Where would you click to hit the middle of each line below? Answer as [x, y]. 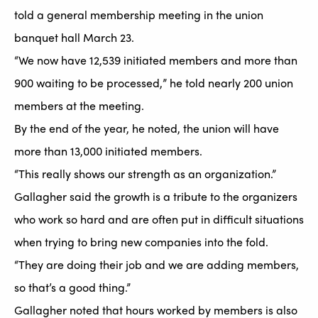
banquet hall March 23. [74, 38]
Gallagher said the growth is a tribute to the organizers [156, 197]
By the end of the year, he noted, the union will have [147, 128]
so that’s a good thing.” [72, 287]
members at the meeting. [79, 106]
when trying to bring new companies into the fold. [141, 242]
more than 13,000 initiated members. [108, 151]
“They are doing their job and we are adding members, [157, 265]
